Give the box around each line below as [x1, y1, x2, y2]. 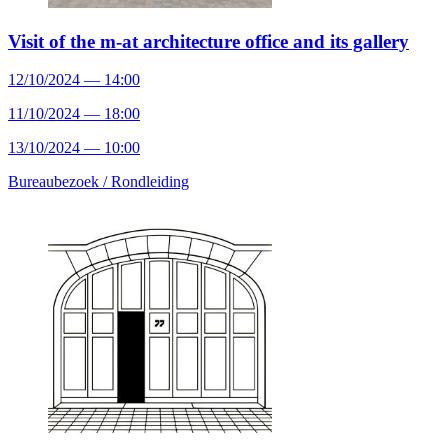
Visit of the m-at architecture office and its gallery [8, 30, 409, 52]
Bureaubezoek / [8, 173, 111, 191]
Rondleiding [111, 173, 189, 191]
